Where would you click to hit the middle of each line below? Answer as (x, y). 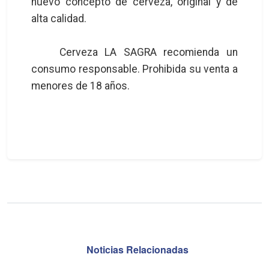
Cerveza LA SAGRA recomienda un (134, 52)
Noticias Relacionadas (138, 249)
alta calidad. (59, 18)
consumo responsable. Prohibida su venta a (134, 69)
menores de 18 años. (80, 86)
